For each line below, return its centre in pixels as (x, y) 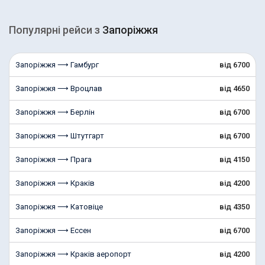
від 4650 (235, 88)
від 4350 (235, 207)
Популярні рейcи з (56, 30)
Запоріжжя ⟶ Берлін (55, 112)
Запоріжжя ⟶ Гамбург (57, 65)
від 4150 (235, 159)
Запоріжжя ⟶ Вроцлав (59, 88)
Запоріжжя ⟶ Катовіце (59, 207)
